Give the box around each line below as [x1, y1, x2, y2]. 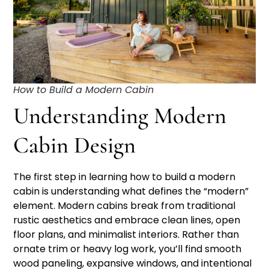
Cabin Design [13, 131, 136, 160]
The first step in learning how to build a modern [13, 170, 236, 184]
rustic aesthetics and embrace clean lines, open [13, 213, 241, 228]
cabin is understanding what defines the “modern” [13, 184, 249, 199]
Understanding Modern [13, 102, 227, 130]
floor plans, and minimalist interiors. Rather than [13, 228, 240, 242]
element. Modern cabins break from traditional [13, 199, 236, 213]
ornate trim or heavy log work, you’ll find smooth [13, 242, 242, 256]
